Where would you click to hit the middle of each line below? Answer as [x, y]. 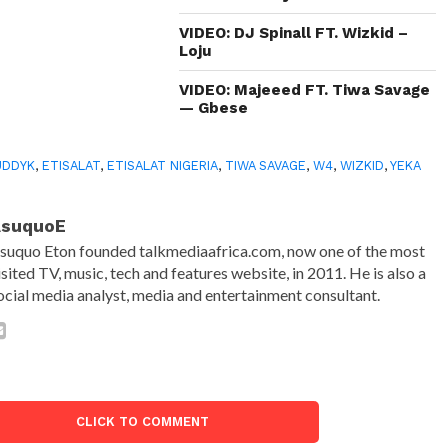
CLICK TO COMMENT [143, 421]
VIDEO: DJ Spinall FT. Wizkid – [294, 32]
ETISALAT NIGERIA [163, 165]
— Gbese [214, 107]
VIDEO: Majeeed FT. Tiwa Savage [305, 89]
